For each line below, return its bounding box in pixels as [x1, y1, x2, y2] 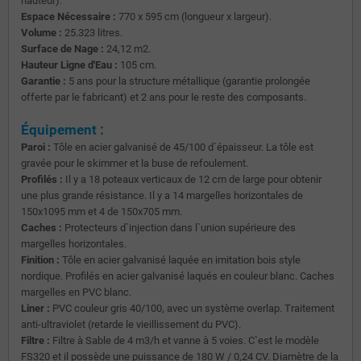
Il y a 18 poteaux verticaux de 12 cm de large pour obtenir [63, 172, 322, 185]
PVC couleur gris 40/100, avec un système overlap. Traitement [50, 301, 334, 314]
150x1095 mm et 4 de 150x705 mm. [21, 205, 182, 218]
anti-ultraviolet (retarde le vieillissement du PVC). [21, 317, 241, 330]
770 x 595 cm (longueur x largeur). [116, 10, 272, 23]
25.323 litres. [62, 26, 122, 39]
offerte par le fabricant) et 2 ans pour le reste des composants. [21, 90, 306, 103]
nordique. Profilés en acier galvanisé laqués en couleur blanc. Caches [21, 269, 334, 282]
